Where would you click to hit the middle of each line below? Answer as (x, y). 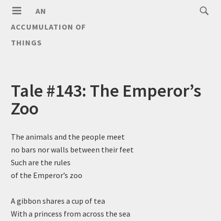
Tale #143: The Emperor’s (106, 91)
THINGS (27, 42)
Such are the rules (41, 162)
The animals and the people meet (68, 137)
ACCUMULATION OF (49, 27)
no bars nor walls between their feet (73, 149)
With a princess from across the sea (71, 214)
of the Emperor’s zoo (47, 175)
